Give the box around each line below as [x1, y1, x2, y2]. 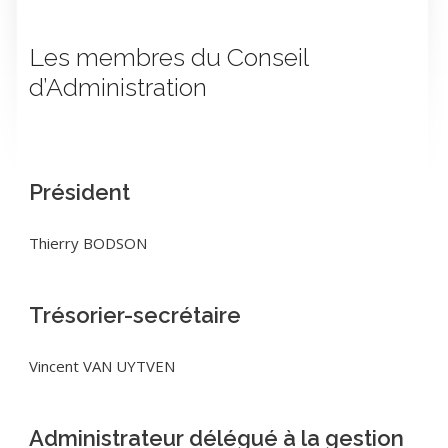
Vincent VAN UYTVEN [29, 355, 175, 376]
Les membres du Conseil [29, 41, 308, 72]
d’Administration [29, 71, 207, 102]
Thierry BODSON [29, 232, 147, 253]
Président [29, 178, 130, 205]
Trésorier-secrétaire [29, 301, 241, 328]
